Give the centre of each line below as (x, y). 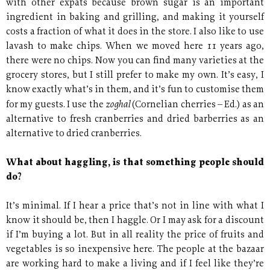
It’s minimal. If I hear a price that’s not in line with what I (135, 207)
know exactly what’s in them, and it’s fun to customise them (135, 90)
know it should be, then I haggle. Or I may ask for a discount (135, 221)
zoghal (119, 105)
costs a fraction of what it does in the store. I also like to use (135, 33)
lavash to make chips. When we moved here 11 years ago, (135, 47)
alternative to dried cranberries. (74, 134)
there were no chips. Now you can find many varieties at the (135, 61)
